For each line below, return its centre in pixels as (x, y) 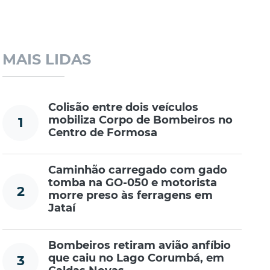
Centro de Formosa (103, 133)
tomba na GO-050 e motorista (133, 183)
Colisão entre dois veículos (124, 108)
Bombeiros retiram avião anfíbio (140, 246)
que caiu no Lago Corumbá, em (137, 258)
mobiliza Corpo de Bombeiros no (141, 120)
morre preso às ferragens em (131, 196)
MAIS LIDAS (47, 60)
